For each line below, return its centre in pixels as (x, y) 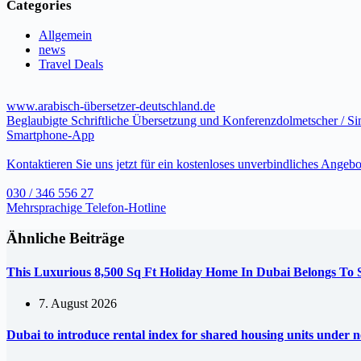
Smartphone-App (50, 135)
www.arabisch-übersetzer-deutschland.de (111, 106)
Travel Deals (71, 64)
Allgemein (65, 35)
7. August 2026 (78, 303)
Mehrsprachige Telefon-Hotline (86, 207)
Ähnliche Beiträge (65, 239)
